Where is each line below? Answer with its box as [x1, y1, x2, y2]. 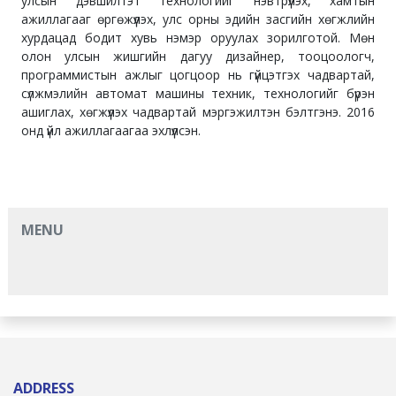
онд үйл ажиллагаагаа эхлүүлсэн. [21, 121, 201, 139]
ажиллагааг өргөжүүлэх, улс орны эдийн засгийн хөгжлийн [21, 10, 375, 27]
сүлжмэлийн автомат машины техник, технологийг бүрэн [21, 84, 375, 102]
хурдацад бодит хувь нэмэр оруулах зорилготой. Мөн [21, 28, 375, 46]
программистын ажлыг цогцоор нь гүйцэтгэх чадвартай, [21, 65, 375, 83]
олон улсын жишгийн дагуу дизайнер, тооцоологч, [21, 47, 375, 65]
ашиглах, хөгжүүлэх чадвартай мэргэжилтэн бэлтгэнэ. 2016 [21, 103, 375, 120]
